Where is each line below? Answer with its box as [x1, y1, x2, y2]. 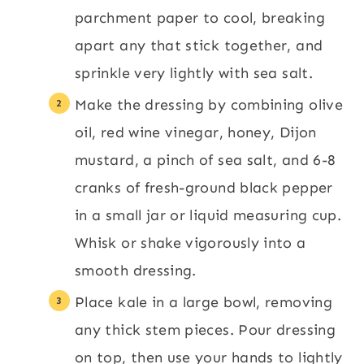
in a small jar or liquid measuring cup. [75, 206, 342, 224]
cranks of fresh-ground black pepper [75, 179, 333, 197]
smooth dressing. [75, 262, 197, 279]
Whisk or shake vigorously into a [75, 234, 306, 252]
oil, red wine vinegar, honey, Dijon [75, 123, 317, 141]
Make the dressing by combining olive [75, 96, 343, 114]
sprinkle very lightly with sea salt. [75, 64, 313, 82]
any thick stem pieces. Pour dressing [75, 321, 336, 339]
